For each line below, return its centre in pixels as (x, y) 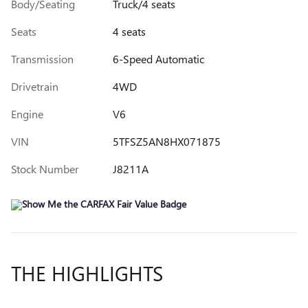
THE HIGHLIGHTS (87, 273)
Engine (27, 114)
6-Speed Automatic (158, 59)
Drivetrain (35, 87)
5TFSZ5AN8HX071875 (166, 142)
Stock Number (45, 169)
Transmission (42, 59)
